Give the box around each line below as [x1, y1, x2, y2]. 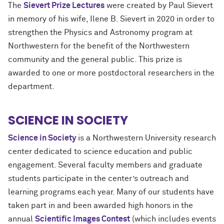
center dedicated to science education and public [8, 147, 192, 155]
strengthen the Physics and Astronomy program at [8, 28, 192, 36]
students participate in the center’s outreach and [8, 174, 189, 182]
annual [8, 215, 35, 223]
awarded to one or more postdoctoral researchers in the [8, 69, 214, 77]
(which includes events [130, 215, 216, 223]
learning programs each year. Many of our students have [8, 188, 214, 196]
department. [8, 82, 56, 90]
